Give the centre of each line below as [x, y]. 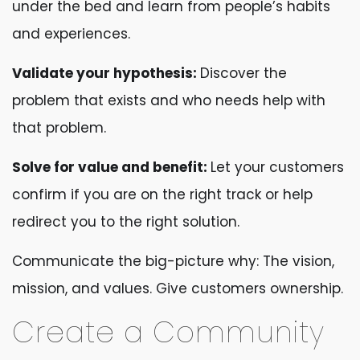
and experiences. [71, 34]
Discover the [243, 73]
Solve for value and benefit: [111, 167]
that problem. [59, 128]
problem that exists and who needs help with [169, 100]
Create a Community [168, 332]
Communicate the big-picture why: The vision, [173, 261]
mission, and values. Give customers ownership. [178, 288]
